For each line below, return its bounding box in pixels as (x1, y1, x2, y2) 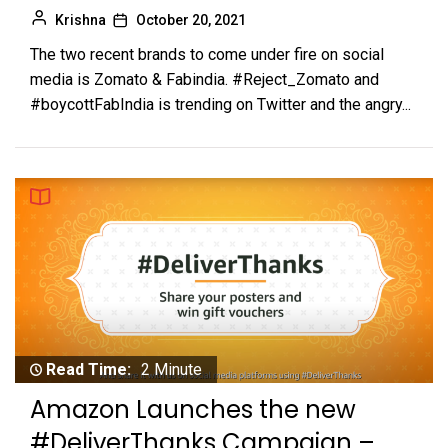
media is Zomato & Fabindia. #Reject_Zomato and (30, 69, 379, 89)
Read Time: (46, 360, 131, 380)
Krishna (55, 11, 106, 28)
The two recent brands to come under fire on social (30, 44, 384, 64)
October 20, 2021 (136, 11, 246, 28)
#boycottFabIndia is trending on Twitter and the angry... (30, 94, 411, 114)
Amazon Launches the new (30, 393, 356, 427)
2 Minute (141, 360, 202, 380)
